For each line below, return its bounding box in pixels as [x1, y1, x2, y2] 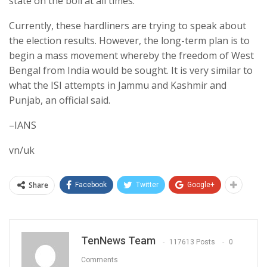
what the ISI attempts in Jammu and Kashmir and [9, 79, 226, 92]
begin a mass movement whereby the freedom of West [9, 49, 254, 63]
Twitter [136, 181, 159, 190]
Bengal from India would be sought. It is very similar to [9, 64, 253, 77]
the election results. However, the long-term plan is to [9, 34, 250, 48]
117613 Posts [169, 237, 215, 246]
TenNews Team [81, 234, 156, 247]
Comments [81, 255, 118, 264]
